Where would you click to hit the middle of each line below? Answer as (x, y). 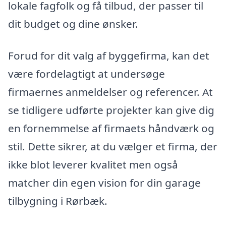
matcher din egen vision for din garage (104, 183)
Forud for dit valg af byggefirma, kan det (109, 56)
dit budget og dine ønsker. (73, 23)
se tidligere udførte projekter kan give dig (111, 110)
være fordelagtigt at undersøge (87, 74)
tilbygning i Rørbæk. (58, 201)
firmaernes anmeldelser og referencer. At (110, 92)
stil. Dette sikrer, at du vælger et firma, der (113, 147)
